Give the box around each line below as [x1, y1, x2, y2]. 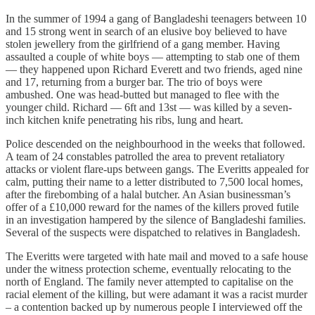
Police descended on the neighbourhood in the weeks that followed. [6, 138, 305, 150]
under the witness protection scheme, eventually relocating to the [6, 263, 291, 276]
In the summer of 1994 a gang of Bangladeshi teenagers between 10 [6, 13, 307, 25]
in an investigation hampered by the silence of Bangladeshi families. [6, 214, 306, 226]
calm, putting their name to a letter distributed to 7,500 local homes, [6, 176, 303, 188]
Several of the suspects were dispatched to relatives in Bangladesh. [6, 226, 300, 239]
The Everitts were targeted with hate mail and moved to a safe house [6, 250, 308, 263]
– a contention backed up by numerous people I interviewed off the [6, 301, 302, 314]
